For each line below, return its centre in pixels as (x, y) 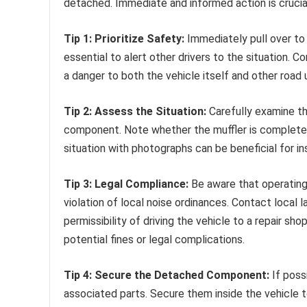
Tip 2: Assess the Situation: (135, 112)
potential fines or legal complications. (154, 240)
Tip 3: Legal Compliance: (126, 184)
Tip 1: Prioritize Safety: (124, 39)
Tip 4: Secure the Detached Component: (167, 275)
